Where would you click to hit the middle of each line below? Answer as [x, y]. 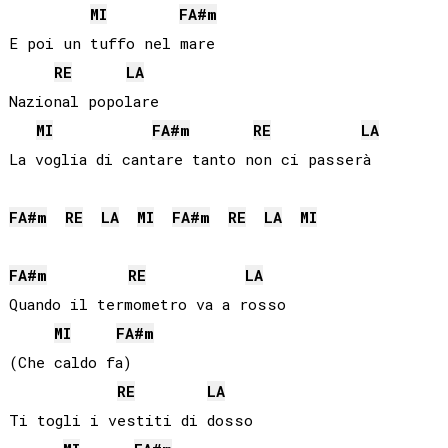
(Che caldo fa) [70, 362]
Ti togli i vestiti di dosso [130, 420]
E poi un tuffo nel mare [111, 43]
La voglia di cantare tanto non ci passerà [189, 159]
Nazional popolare [83, 101]
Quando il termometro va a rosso [147, 304]
